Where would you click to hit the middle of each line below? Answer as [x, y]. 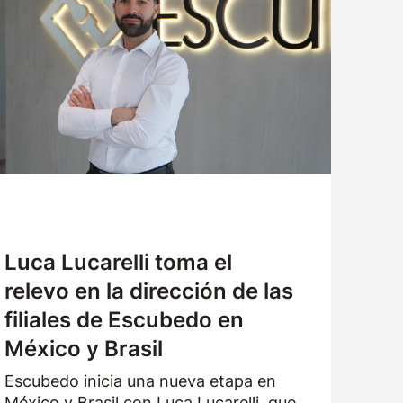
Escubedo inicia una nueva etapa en [141, 381]
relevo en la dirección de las [149, 291]
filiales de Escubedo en [125, 320]
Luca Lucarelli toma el [119, 262]
